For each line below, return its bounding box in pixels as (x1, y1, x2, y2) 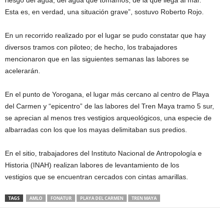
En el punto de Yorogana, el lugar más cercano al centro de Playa (5, 90, 209, 99)
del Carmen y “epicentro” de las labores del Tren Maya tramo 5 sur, (5, 102, 214, 110)
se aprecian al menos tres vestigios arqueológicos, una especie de (5, 114, 212, 122)
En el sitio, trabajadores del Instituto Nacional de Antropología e (5, 149, 202, 158)
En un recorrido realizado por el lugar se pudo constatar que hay (5, 31, 206, 40)
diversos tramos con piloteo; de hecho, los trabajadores (5, 43, 177, 52)
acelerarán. (5, 67, 40, 75)
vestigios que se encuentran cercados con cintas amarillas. (5, 173, 188, 181)
